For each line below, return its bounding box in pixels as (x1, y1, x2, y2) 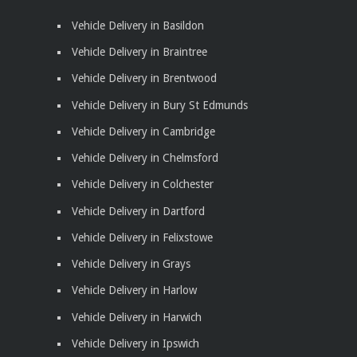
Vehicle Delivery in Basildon (72, 18, 204, 32)
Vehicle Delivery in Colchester (72, 178, 214, 191)
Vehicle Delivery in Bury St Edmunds (72, 98, 248, 112)
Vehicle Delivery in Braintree (72, 45, 207, 59)
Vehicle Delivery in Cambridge (72, 124, 215, 138)
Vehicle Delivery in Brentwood (72, 72, 217, 85)
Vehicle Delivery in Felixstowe (72, 230, 213, 244)
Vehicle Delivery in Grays (72, 257, 190, 271)
